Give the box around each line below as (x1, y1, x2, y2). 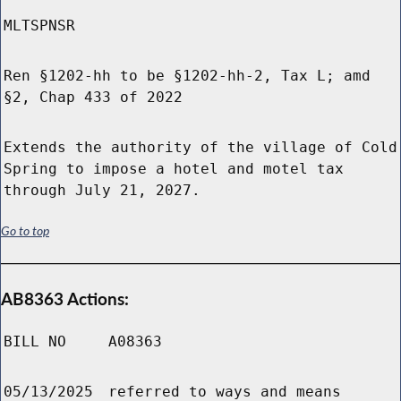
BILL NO (4, 333, 66, 351)
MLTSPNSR (4, 17, 75, 35)
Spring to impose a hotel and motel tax (4, 160, 344, 178)
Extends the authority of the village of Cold (4, 139, 397, 157)
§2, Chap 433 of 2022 (4, 89, 183, 107)
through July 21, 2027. (4, 182, 200, 200)
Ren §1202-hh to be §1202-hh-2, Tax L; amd (4, 67, 371, 85)
